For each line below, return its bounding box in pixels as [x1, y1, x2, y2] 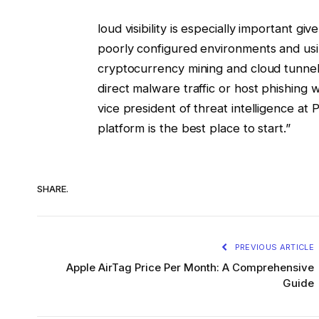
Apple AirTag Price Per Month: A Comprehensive [66, 261, 314, 275]
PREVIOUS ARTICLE [232, 242, 314, 253]
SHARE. [37, 182, 68, 194]
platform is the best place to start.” [97, 121, 291, 136]
